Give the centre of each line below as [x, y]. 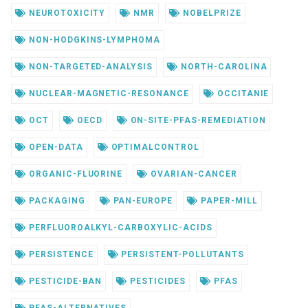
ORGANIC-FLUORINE [74, 174]
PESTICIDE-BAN [64, 282]
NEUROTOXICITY [66, 13]
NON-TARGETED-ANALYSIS [89, 67]
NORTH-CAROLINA [223, 67]
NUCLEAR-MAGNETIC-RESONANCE [107, 94]
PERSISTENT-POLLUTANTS [181, 255]
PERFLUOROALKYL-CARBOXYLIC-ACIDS [119, 228]
